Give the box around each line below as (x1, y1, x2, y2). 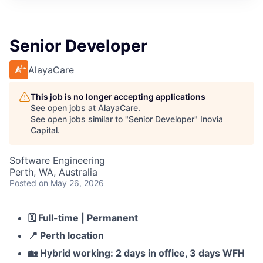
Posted (9, 177, 36, 188)
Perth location (38, 229, 104, 241)
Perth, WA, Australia (9, 166, 97, 178)
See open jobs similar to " (31, 113, 129, 124)
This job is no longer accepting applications (31, 91, 205, 102)
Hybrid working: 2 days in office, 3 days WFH (38, 247, 245, 259)
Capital (31, 124, 58, 135)
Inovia (200, 113, 223, 124)
